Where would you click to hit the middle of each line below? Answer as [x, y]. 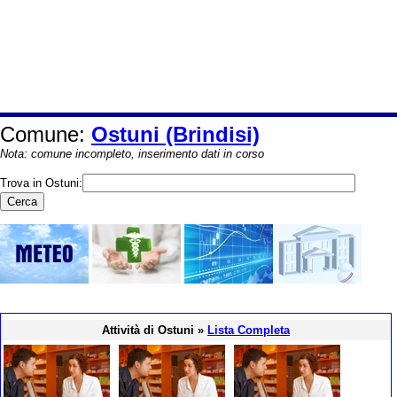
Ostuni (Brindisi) [175, 134]
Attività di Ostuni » [155, 330]
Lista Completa [249, 330]
